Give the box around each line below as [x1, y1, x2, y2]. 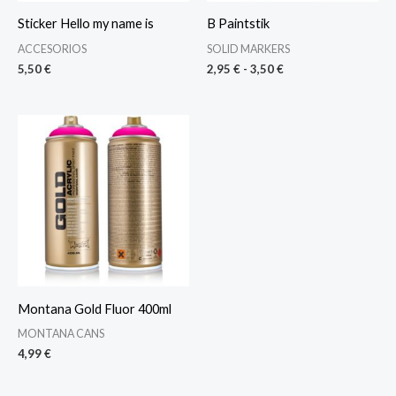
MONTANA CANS [18, 326, 104, 340]
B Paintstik [207, 16, 270, 32]
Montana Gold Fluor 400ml [18, 301, 171, 316]
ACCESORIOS [18, 42, 87, 56]
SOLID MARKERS [207, 42, 290, 56]
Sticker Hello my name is [18, 16, 154, 32]
